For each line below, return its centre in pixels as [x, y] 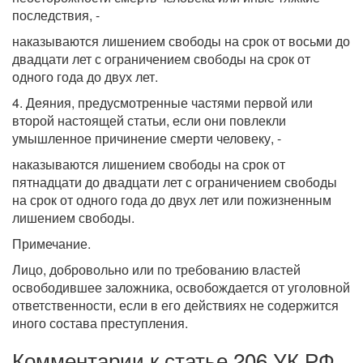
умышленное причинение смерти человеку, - [147, 138]
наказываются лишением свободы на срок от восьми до [181, 41]
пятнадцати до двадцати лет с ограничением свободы [175, 182]
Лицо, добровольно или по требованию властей [156, 269]
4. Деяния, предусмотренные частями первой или [162, 102]
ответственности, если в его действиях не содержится [175, 305]
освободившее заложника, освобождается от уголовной [181, 287]
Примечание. [51, 243]
